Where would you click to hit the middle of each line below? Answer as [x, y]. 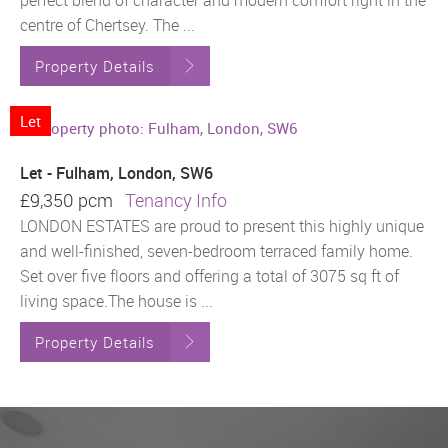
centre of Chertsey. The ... [107, 25]
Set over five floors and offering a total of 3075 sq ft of [209, 275]
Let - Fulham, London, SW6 [116, 172]
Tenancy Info [176, 199]
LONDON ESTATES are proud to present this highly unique [222, 225]
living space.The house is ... [116, 300]
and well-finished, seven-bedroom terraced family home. [216, 250]
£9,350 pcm [72, 199]
